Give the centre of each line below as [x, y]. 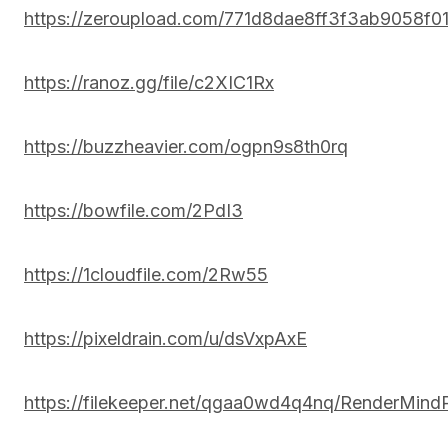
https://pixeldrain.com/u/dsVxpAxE [165, 338]
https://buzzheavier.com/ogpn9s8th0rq [186, 146]
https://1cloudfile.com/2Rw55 [146, 274]
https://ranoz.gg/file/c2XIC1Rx [149, 82]
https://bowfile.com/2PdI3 [133, 210]
